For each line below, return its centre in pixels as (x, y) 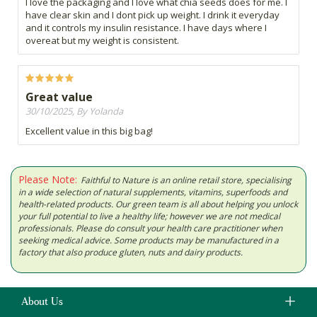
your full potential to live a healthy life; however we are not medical (149, 217)
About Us (42, 303)
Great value (59, 97)
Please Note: (48, 180)
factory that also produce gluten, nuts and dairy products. (131, 253)
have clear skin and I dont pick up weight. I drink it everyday (152, 15)
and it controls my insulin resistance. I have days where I (146, 28)
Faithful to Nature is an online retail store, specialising (186, 180)
